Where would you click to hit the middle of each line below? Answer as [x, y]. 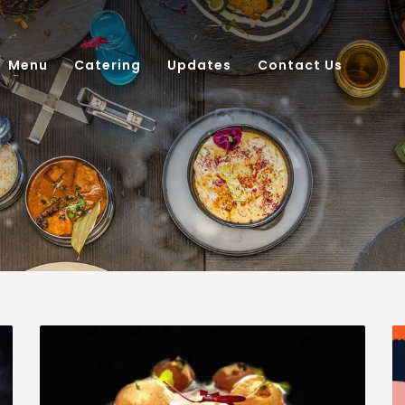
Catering [108, 65]
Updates [199, 65]
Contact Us [300, 65]
